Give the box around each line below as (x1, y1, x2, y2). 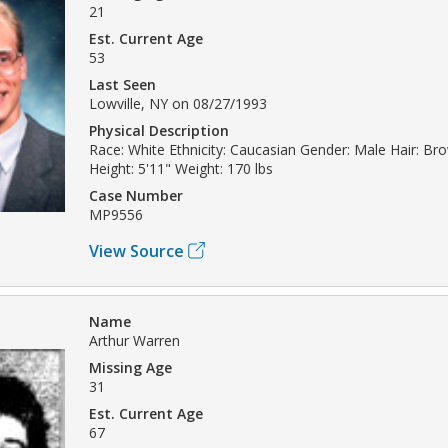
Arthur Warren (89, 330, 180, 350)
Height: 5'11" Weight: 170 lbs (89, 158, 273, 178)
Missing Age (89, 357, 172, 377)
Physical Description (89, 120, 229, 140)
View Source (89, 239, 184, 262)
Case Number (89, 185, 183, 205)
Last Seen (89, 74, 156, 94)
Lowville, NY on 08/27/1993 (89, 93, 267, 113)
